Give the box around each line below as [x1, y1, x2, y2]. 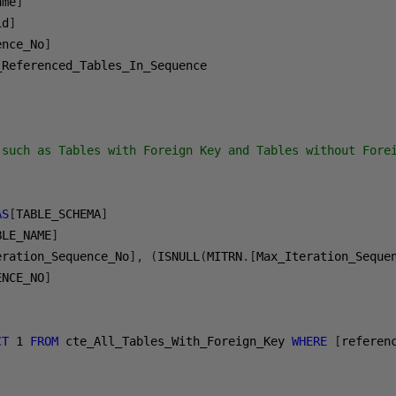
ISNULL [157, 249, 201, 263]
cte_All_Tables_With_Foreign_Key [58, 334, 293, 348]
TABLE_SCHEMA [16, 207, 102, 221]
